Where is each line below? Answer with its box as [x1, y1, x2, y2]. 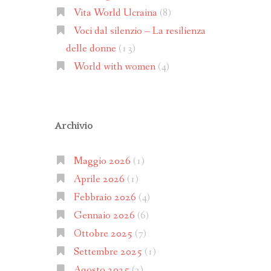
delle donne [65, 42, 116, 56]
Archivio [54, 120, 93, 132]
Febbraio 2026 [73, 191, 136, 205]
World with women [73, 60, 155, 74]
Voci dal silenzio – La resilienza [73, 24, 206, 39]
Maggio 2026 [73, 154, 131, 169]
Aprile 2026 [73, 172, 125, 187]
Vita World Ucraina [73, 6, 157, 21]
